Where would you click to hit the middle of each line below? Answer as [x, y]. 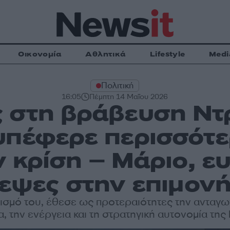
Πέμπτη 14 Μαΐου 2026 [129, 97]
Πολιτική [118, 85]
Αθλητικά [106, 54]
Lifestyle [167, 54]
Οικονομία [40, 54]
